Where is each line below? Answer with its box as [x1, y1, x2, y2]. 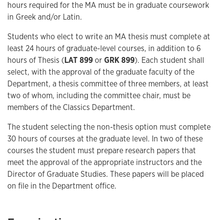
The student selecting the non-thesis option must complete [7, 122, 211, 132]
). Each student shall [135, 55, 204, 65]
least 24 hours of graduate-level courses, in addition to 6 [7, 43, 201, 54]
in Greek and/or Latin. [7, 12, 82, 22]
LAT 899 [64, 55, 93, 65]
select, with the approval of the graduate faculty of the [7, 67, 194, 77]
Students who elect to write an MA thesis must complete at [7, 31, 210, 42]
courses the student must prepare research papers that [7, 145, 196, 156]
